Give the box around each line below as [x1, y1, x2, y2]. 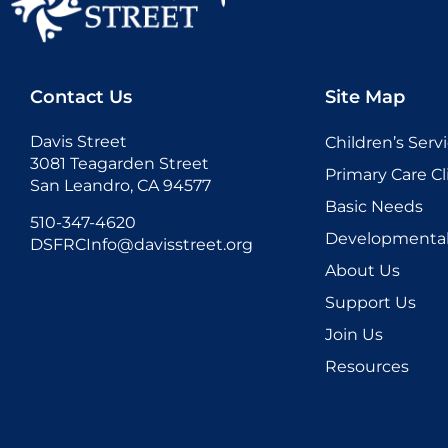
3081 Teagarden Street [30, 154, 209, 174]
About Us [325, 261, 400, 281]
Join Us [325, 325, 383, 345]
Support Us [325, 293, 416, 313]
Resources [325, 357, 409, 377]
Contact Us [30, 86, 132, 109]
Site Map [325, 86, 405, 109]
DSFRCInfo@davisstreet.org [30, 234, 253, 254]
